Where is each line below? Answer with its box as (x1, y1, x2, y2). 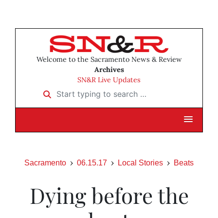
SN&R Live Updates (77, 75, 141, 85)
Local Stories (118, 159, 163, 167)
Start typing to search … (37, 86, 127, 96)
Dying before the (29, 181, 189, 210)
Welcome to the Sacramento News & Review (36, 55, 182, 64)
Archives (94, 65, 124, 74)
